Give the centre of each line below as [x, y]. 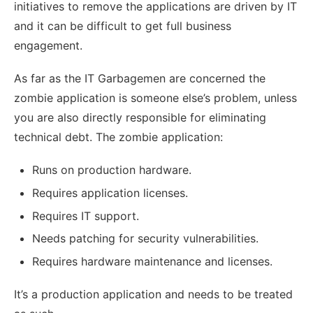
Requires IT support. [85, 216]
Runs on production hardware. [111, 169]
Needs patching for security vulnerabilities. [145, 239]
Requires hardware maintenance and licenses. [152, 262]
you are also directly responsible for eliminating [140, 117]
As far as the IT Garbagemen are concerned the [140, 78]
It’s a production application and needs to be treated [153, 294]
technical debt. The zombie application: [118, 137]
